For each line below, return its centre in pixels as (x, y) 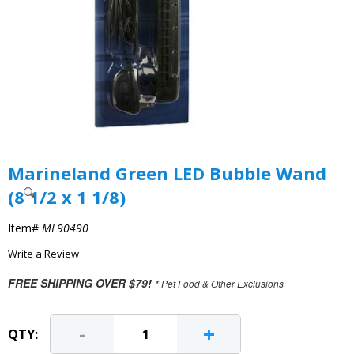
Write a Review (43, 254)
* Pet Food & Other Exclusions (219, 284)
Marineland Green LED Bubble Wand (167, 173)
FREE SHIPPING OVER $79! (80, 283)
